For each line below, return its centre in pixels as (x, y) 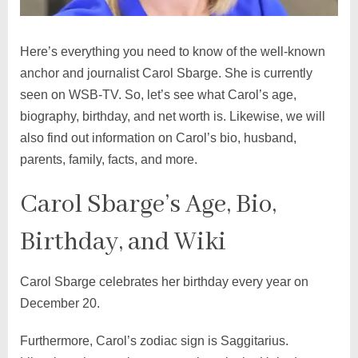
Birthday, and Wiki (125, 242)
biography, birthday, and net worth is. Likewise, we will (172, 116)
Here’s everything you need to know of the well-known (172, 51)
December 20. (61, 303)
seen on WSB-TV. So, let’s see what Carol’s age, (158, 94)
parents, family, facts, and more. (110, 159)
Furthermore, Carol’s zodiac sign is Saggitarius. (154, 340)
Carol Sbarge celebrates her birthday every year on (164, 281)
